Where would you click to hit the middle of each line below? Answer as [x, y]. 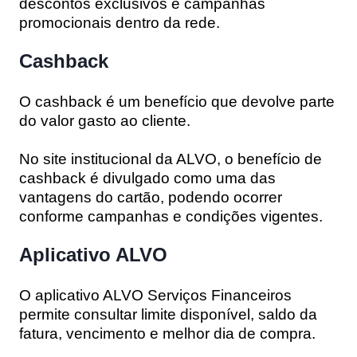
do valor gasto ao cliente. [105, 120]
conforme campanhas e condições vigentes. [171, 216]
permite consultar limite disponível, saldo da [168, 314]
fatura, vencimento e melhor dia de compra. [167, 333]
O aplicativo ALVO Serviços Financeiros [155, 295]
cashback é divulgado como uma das [147, 178]
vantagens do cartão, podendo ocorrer [151, 197]
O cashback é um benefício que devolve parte [177, 101]
